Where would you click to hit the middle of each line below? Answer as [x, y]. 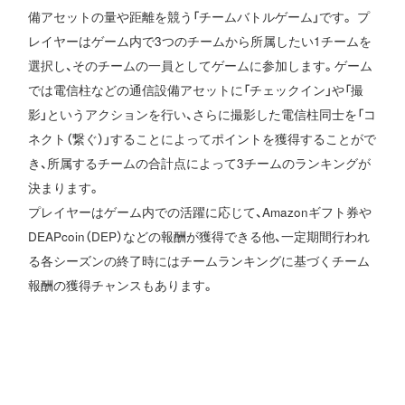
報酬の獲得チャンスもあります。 [122, 286]
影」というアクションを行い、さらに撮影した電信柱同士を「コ [202, 115]
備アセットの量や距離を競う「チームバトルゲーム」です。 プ [199, 17]
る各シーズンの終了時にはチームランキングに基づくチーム [199, 261]
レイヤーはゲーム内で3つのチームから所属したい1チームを [200, 42]
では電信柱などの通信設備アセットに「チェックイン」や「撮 [196, 90]
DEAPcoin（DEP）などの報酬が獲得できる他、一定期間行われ [199, 237]
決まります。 [65, 188]
